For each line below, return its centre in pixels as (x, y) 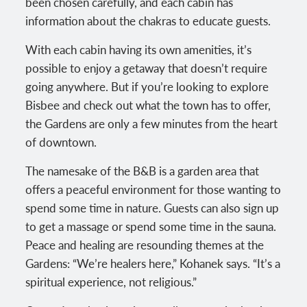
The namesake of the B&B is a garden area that (143, 170)
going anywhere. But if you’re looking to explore (147, 86)
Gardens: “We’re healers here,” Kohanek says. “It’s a (153, 263)
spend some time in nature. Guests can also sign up (152, 207)
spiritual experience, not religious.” (113, 281)
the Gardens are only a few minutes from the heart (152, 123)
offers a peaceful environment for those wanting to (153, 189)
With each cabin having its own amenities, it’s (139, 49)
